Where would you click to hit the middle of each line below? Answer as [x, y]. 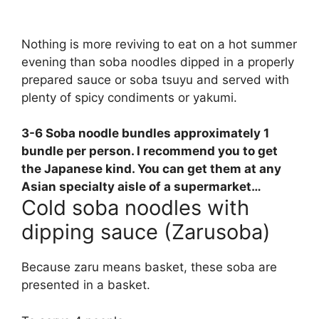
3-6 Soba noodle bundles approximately [142, 134]
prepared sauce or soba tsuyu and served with [155, 79]
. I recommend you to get [204, 151]
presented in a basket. [86, 285]
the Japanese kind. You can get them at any [151, 169]
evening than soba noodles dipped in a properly [158, 62]
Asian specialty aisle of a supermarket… [141, 187]
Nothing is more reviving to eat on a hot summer [159, 44]
